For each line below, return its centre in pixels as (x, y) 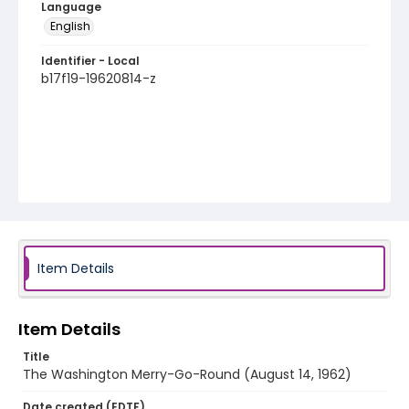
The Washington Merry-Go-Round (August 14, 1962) (187, 374)
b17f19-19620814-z (99, 79)
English (70, 26)
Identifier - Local (90, 61)
